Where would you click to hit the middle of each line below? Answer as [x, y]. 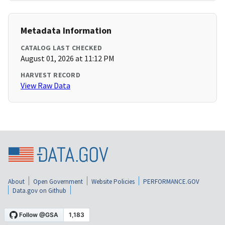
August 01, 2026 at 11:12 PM [68, 59]
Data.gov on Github [39, 190]
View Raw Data [45, 86]
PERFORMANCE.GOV [171, 181]
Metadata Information [66, 31]
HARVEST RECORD [50, 75]
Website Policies [113, 181]
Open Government [58, 181]
